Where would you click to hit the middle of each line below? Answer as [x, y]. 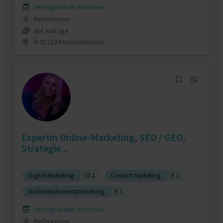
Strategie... [45, 148]
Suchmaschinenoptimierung [66, 191]
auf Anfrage [51, 31]
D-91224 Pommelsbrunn [68, 42]
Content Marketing [135, 175]
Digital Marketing [51, 175]
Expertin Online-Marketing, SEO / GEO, [104, 137]
